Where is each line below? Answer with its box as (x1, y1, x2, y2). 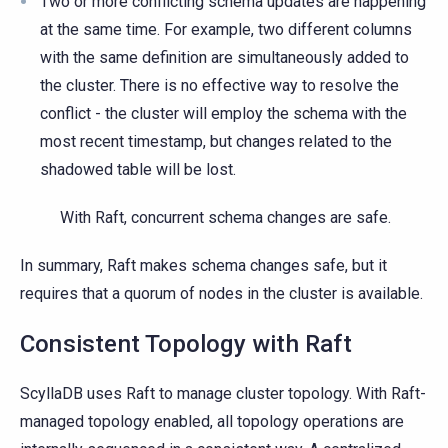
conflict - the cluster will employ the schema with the (40, 104, 407, 124)
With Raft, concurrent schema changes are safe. (60, 208, 391, 228)
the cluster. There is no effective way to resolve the (40, 76, 399, 96)
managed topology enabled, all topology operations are (20, 412, 404, 432)
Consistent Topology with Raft (20, 330, 352, 359)
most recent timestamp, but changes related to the (40, 132, 392, 152)
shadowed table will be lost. (40, 160, 236, 180)
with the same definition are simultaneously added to (40, 48, 409, 68)
